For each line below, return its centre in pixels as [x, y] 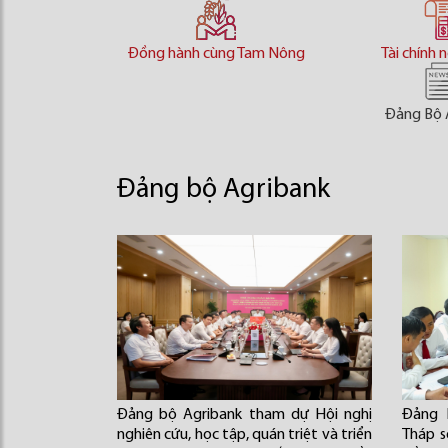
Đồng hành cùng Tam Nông [216, 54]
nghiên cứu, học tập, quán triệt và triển [244, 435]
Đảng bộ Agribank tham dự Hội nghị [244, 415]
